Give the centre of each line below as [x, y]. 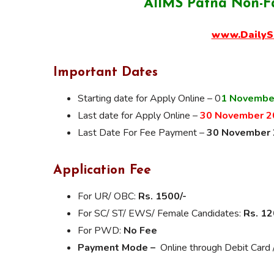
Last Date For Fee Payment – [142, 132]
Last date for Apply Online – [139, 115]
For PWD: [101, 230]
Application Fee [102, 170]
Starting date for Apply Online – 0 [149, 98]
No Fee [140, 230]
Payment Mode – [117, 247]
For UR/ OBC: [108, 196]
